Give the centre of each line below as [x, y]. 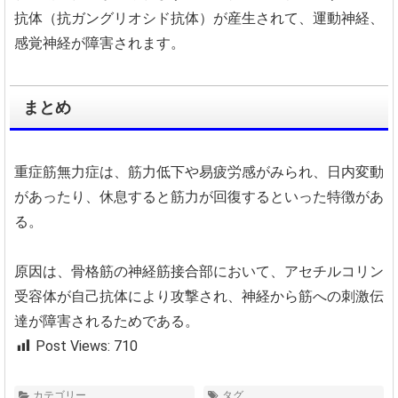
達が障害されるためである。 [107, 321]
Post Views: [73, 346]
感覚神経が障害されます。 [99, 43]
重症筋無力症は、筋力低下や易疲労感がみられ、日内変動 [199, 172]
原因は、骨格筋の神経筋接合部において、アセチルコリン [199, 271]
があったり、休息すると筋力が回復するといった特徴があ [199, 197]
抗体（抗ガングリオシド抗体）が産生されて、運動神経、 [199, 18]
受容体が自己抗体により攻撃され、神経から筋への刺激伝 [199, 296]
